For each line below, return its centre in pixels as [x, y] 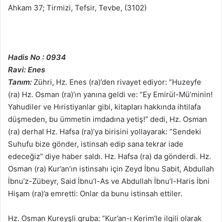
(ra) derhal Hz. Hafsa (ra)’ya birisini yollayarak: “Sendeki [105, 132]
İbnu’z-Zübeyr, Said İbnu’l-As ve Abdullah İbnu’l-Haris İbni [109, 181]
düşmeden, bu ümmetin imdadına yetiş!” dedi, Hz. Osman [108, 119]
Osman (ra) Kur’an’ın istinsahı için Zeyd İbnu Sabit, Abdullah [111, 169]
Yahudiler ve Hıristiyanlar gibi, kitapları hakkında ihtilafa [104, 107]
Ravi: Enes [27, 70]
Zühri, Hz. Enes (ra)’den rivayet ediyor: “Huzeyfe [116, 82]
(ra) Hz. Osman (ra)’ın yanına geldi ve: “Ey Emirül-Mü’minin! [110, 95]
